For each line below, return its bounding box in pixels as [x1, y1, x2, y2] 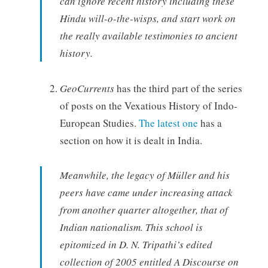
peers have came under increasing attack [59, 185, 233, 200]
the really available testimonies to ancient [59, 28, 237, 42]
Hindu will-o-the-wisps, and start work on [59, 11, 236, 25]
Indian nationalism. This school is [59, 220, 203, 234]
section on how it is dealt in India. [59, 133, 202, 147]
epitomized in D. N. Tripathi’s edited [59, 237, 212, 252]
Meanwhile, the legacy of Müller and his [59, 168, 230, 182]
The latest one [138, 115, 198, 130]
